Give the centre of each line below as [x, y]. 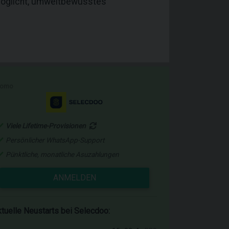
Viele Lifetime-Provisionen [47, 126]
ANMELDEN [75, 178]
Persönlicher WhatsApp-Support [55, 140]
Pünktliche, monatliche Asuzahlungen [62, 154]
